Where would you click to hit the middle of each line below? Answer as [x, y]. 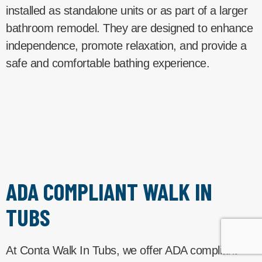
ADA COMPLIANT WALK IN [109, 191]
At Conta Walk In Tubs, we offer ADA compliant [122, 250]
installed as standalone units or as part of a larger [127, 10]
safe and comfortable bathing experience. [108, 63]
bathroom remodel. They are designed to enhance [129, 28]
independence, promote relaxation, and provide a [126, 45]
